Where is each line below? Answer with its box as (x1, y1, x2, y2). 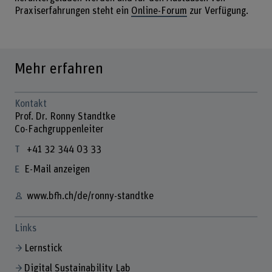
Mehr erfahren (14, 61, 103, 77)
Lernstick (24, 243, 63, 253)
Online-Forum (131, 6, 187, 16)
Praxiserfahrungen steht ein (14, 6, 131, 16)
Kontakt (14, 99, 47, 109)
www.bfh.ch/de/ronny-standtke (26, 191, 154, 202)
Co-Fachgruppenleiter (14, 124, 104, 135)
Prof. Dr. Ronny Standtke (14, 112, 115, 122)
